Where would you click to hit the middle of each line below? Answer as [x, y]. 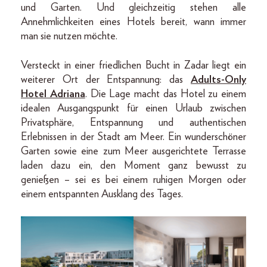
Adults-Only [218, 80]
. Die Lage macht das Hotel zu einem [165, 94]
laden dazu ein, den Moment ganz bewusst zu [133, 165]
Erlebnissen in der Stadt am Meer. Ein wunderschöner [133, 137]
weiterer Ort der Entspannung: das [106, 80]
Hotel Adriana [53, 94]
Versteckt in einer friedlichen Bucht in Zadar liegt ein [133, 65]
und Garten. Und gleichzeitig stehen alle [133, 7]
